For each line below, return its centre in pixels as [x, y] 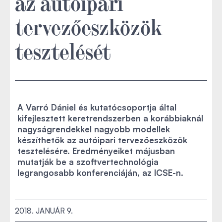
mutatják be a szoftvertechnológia [88, 162]
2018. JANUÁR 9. [44, 211]
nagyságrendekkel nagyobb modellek [94, 129]
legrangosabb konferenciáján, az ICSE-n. [100, 173]
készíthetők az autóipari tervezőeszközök [102, 140]
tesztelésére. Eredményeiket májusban [96, 151]
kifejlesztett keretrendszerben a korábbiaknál [110, 118]
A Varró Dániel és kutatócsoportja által [97, 107]
